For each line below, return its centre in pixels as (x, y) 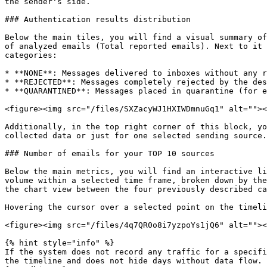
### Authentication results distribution (98, 19)
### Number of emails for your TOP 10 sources (110, 153)
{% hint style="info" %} (60, 243)
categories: (31, 55)
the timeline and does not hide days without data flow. (133, 261)
